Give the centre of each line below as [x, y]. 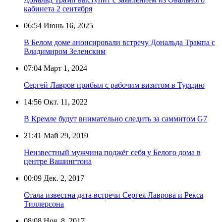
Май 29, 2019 [65, 135]
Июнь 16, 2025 [67, 25]
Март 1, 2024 [64, 68]
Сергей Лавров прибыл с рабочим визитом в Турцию [114, 85]
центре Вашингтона [58, 161]
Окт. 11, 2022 [65, 102]
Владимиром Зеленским [65, 51]
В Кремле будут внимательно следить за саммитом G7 [115, 118]
